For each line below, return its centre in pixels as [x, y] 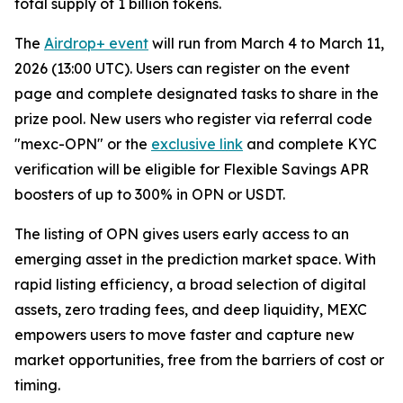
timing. [37, 385]
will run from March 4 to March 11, [266, 43]
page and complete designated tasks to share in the [197, 93]
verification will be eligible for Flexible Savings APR [192, 169]
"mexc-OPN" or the [83, 143]
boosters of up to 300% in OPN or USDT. [150, 194]
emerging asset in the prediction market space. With [195, 259]
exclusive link [197, 143]
